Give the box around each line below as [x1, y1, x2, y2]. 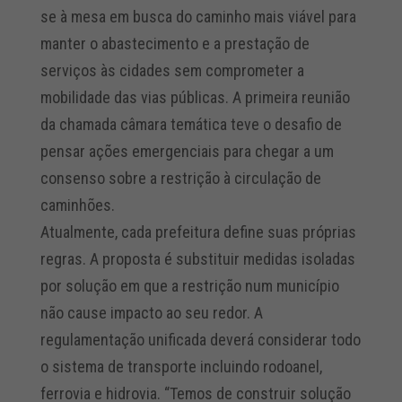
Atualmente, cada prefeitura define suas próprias [39, 222, 356, 241]
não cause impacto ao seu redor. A [39, 302, 263, 322]
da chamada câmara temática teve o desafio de [39, 114, 342, 134]
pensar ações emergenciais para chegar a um [39, 141, 334, 161]
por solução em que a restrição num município [39, 275, 339, 295]
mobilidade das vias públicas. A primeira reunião [39, 87, 350, 107]
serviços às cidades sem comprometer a [39, 60, 304, 80]
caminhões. [39, 195, 115, 214]
